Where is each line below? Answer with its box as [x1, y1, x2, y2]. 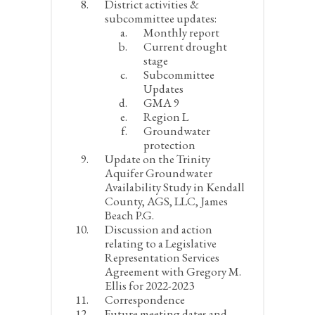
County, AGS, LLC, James [105, 193, 228, 209]
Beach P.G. [105, 207, 154, 223]
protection [143, 137, 195, 153]
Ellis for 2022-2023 [105, 278, 194, 293]
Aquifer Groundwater [105, 165, 212, 181]
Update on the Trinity [105, 151, 210, 167]
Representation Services [105, 250, 219, 265]
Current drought [143, 39, 227, 54]
